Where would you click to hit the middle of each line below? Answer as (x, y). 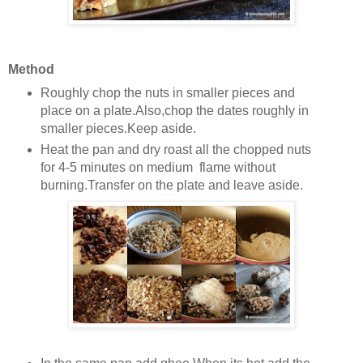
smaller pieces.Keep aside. (118, 129)
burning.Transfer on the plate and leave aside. (173, 186)
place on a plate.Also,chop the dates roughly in (174, 111)
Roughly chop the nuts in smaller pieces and (167, 93)
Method (31, 70)
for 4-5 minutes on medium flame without (158, 168)
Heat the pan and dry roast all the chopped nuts (175, 150)
